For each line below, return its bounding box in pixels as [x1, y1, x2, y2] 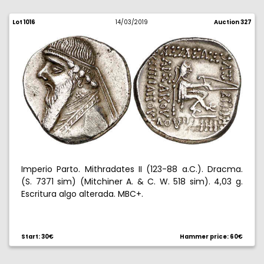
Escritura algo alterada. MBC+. [21, 188, 143, 200]
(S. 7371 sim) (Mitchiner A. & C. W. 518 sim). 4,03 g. [21, 176, 243, 187]
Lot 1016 [12, 18, 35, 26]
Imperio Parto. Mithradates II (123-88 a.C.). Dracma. [21, 163, 243, 175]
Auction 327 [213, 18, 252, 26]
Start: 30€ [21, 233, 54, 240]
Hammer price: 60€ [180, 233, 243, 240]
